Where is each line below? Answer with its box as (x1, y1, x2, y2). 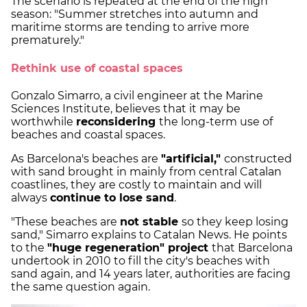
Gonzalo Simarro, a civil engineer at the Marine (11, 88, 263, 102)
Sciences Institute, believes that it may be (11, 101, 241, 115)
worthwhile (11, 114, 76, 128)
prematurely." (11, 34, 87, 47)
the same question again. (11, 280, 153, 293)
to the (11, 241, 47, 254)
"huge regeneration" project (47, 241, 212, 254)
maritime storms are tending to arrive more (11, 21, 249, 34)
